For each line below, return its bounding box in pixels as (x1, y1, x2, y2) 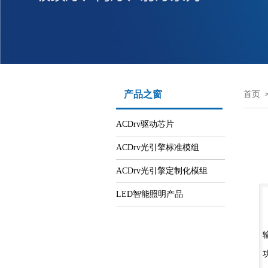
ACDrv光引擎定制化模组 (116, 166, 208, 175)
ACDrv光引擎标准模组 (116, 143, 199, 152)
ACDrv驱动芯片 (116, 120, 174, 129)
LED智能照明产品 (116, 190, 183, 199)
